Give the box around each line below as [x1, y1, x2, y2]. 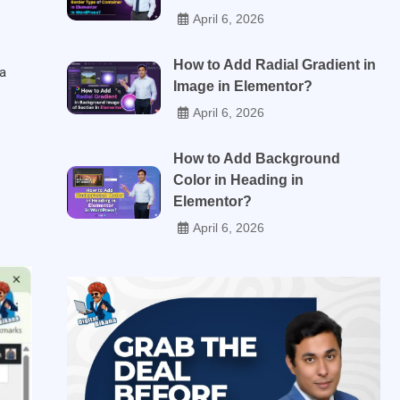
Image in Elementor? [173, 79, 313, 94]
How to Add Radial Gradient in [173, 57, 377, 72]
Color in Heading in [173, 172, 304, 187]
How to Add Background [173, 151, 341, 166]
